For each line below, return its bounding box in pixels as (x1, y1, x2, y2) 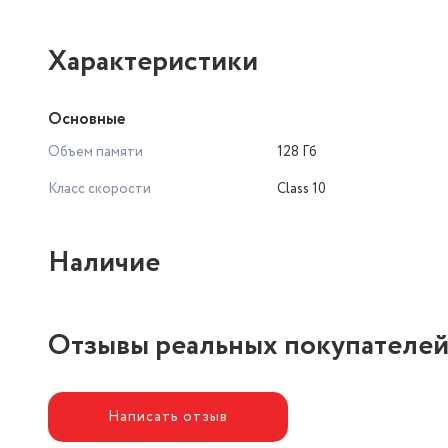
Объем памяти (48, 142, 143, 162)
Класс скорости (48, 179, 151, 199)
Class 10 (277, 179, 326, 199)
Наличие (48, 242, 160, 284)
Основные (48, 108, 125, 131)
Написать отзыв (107, 406, 229, 427)
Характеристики (48, 41, 258, 83)
